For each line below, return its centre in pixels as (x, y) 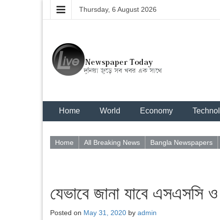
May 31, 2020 (105, 213)
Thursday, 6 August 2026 (118, 9)
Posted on (67, 213)
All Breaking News (112, 142)
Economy (156, 111)
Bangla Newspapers (181, 142)
